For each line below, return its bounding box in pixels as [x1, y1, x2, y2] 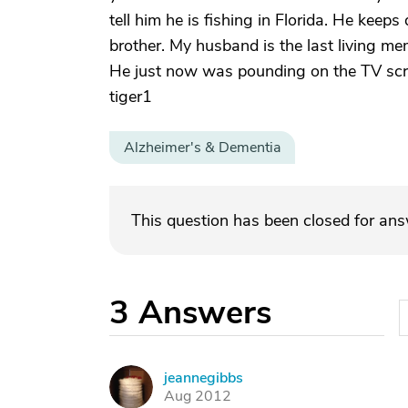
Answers [138, 291, 271, 335]
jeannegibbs [164, 368, 243, 388]
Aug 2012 [164, 386, 231, 406]
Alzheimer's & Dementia [124, 138, 280, 158]
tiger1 [109, 86, 152, 107]
